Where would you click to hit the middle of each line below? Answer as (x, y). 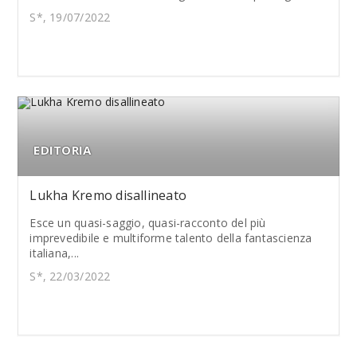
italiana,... (54, 253)
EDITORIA (63, 150)
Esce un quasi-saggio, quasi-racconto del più (148, 223)
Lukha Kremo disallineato (108, 195)
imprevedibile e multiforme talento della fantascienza (171, 238)
